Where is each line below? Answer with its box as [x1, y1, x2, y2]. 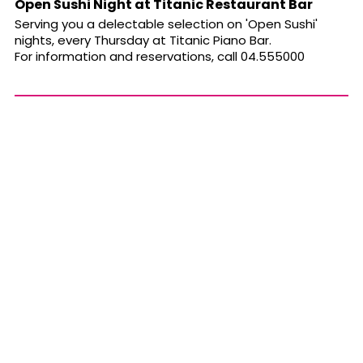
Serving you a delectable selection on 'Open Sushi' [15, 15, 318, 33]
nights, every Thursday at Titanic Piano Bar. [15, 32, 271, 49]
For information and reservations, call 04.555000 [15, 48, 305, 66]
